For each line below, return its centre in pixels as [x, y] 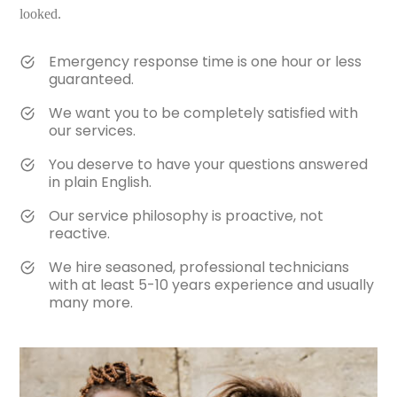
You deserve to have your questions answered [208, 165]
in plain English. [100, 183]
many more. [90, 303]
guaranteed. [91, 80]
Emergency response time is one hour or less [205, 62]
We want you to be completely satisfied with [203, 113]
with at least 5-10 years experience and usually [211, 285]
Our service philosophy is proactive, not [186, 216]
